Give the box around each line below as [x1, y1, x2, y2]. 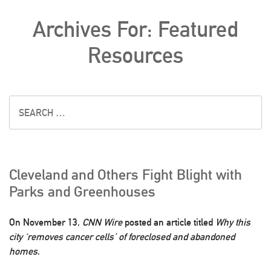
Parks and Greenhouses [9, 183, 155, 200]
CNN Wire [82, 217, 122, 228]
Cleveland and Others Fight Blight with [9, 166, 242, 183]
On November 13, [9, 217, 82, 228]
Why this [215, 217, 250, 228]
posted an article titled [122, 217, 215, 228]
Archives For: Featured [33, 16, 238, 42]
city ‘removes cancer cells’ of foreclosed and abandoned [9, 231, 235, 243]
